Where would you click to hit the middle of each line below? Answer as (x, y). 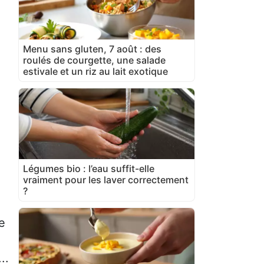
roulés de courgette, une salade (94, 60)
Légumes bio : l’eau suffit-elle (89, 168)
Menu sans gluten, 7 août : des (92, 49)
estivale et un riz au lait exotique (95, 71)
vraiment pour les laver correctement (106, 179)
